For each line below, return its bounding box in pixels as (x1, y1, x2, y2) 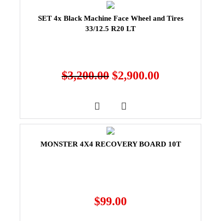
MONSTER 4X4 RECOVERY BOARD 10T (40, 140, 181, 148)
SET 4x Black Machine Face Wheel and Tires (37, 14, 184, 22)
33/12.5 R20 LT (85, 24, 136, 33)
